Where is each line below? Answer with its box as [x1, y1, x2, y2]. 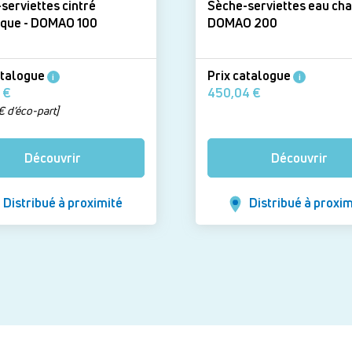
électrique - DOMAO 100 [30, 13, 97, 31]
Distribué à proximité [2, 194, 123, 212]
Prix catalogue [207, 66, 293, 84]
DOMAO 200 [207, 13, 277, 31]
